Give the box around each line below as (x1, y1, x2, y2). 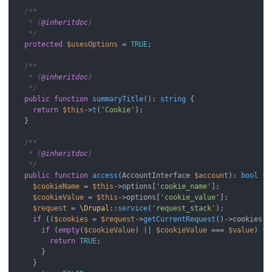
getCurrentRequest (143, 215, 216, 224)
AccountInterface (122, 171, 195, 180)
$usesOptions (67, 40, 118, 49)
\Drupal (80, 204, 110, 213)
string (160, 95, 186, 104)
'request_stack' (152, 204, 216, 213)
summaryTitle (92, 95, 144, 104)
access (92, 171, 118, 180)
